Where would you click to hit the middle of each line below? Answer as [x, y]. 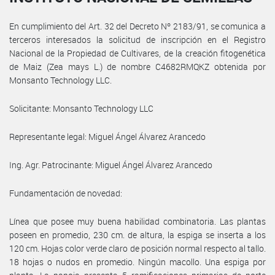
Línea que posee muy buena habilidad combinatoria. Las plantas [137, 221]
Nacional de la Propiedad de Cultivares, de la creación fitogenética [137, 53]
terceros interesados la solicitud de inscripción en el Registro [137, 39]
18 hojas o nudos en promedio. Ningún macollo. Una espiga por [137, 261]
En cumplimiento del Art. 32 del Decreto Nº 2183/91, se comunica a [137, 26]
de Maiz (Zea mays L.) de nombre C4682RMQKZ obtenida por [137, 66]
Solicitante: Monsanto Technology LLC [81, 108]
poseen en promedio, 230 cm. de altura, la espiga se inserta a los [137, 234]
